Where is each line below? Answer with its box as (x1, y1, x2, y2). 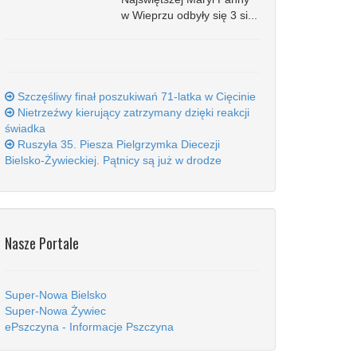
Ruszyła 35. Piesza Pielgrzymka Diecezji (14, 138, 220, 151)
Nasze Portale (5, 233, 79, 253)
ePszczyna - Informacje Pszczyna (5, 320, 174, 333)
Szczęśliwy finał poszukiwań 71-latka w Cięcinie (14, 90, 256, 103)
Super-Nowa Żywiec (5, 304, 106, 317)
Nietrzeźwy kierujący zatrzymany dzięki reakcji (14, 106, 249, 119)
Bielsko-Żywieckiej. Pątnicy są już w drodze (5, 154, 222, 167)
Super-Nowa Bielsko (5, 288, 107, 301)
